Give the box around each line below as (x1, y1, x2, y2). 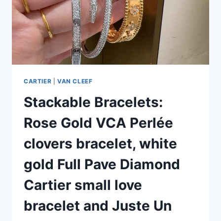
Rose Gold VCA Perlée (24, 114, 173, 131)
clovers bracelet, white (24, 135, 177, 152)
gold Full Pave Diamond (24, 155, 180, 173)
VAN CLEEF (57, 77, 93, 85)
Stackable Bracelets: (24, 93, 163, 110)
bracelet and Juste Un (24, 197, 172, 214)
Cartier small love (24, 176, 142, 193)
